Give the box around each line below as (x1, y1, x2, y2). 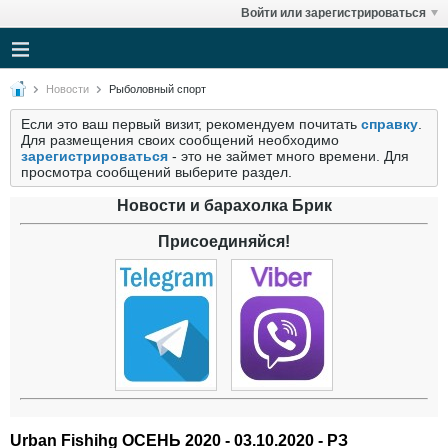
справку (361, 116, 418, 132)
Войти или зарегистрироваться (241, 6, 426, 20)
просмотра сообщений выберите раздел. (21, 164, 292, 180)
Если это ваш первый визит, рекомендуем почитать (21, 116, 361, 132)
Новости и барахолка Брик (116, 197, 332, 214)
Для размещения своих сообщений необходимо (21, 132, 339, 148)
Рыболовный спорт (109, 83, 206, 95)
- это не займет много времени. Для (168, 148, 409, 164)
